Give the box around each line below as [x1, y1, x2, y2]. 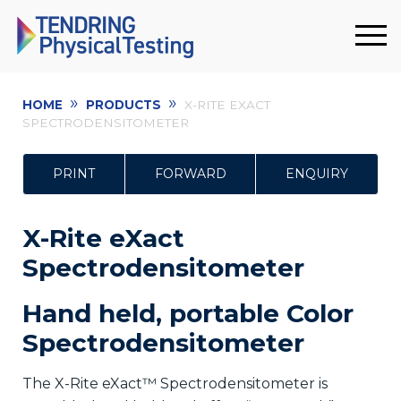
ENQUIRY [286, 165, 349, 182]
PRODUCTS [86, 97, 161, 112]
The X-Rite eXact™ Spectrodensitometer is [22, 375, 328, 393]
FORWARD [154, 165, 226, 182]
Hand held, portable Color [22, 298, 354, 329]
